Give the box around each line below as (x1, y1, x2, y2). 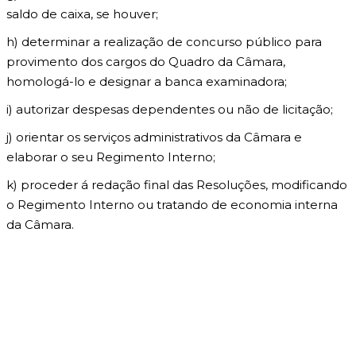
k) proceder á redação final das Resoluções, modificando (6, 177, 347, 192)
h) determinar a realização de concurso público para (6, 34, 322, 49)
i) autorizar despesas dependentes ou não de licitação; (6, 102, 333, 117)
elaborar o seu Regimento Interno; (6, 149, 215, 164)
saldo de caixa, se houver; (6, 6, 158, 21)
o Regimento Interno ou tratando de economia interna (6, 197, 338, 212)
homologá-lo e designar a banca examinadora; (6, 74, 287, 89)
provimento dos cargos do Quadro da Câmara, (6, 54, 285, 69)
